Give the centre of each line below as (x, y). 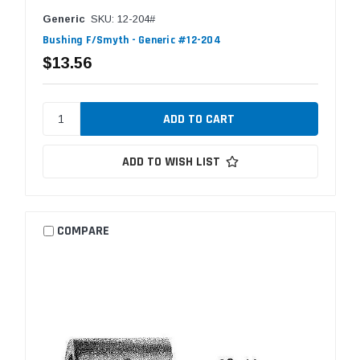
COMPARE (84, 231)
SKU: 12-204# (123, 18)
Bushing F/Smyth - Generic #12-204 (131, 40)
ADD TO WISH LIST (171, 162)
